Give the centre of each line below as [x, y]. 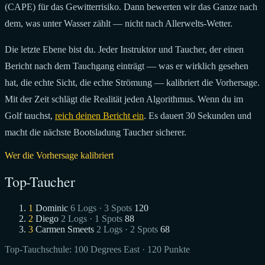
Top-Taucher [40, 182]
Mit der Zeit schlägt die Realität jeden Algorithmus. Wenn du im [124, 99]
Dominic [52, 208]
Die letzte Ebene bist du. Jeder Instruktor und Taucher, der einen [124, 49]
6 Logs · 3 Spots [102, 208]
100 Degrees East [107, 250]
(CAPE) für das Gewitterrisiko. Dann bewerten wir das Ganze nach [131, 7]
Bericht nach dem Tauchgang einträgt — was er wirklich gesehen [127, 66]
